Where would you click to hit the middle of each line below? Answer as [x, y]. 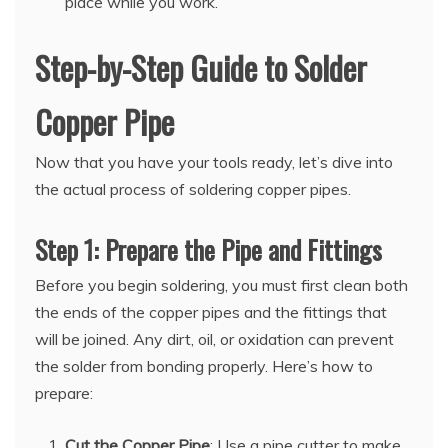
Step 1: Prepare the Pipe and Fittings [208, 250]
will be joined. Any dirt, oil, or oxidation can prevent [214, 339]
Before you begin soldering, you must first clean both [221, 285]
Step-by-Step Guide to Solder [201, 68]
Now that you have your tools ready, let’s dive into [214, 162]
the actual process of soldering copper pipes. [193, 189]
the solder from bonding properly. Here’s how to [204, 366]
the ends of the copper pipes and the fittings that [211, 312]
